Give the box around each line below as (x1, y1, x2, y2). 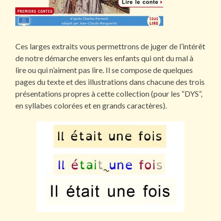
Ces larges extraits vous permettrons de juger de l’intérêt (15, 41, 206, 51)
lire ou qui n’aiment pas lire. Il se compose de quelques (15, 65, 193, 74)
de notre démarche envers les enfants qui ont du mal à (15, 53, 194, 63)
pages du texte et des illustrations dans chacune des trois (15, 76, 205, 86)
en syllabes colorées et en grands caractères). (15, 100, 167, 110)
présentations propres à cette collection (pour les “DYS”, (15, 88, 203, 98)
